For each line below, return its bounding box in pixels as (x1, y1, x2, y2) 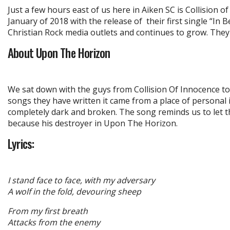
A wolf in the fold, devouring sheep (8, 185, 141, 197)
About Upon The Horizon (8, 44, 110, 62)
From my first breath (8, 205, 88, 217)
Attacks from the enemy (8, 216, 100, 228)
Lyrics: (8, 135, 34, 152)
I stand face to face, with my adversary (8, 174, 155, 186)
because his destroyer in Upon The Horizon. (8, 117, 178, 129)
